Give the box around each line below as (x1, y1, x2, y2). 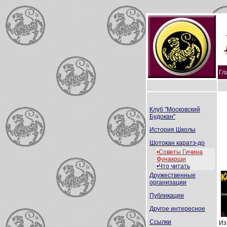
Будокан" (149, 113, 175, 120)
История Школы (149, 126, 196, 133)
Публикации (149, 192, 184, 199)
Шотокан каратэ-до (149, 139, 205, 146)
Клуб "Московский (149, 106, 200, 113)
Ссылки (149, 218, 171, 225)
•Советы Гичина (157, 148, 203, 156)
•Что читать (157, 163, 190, 170)
